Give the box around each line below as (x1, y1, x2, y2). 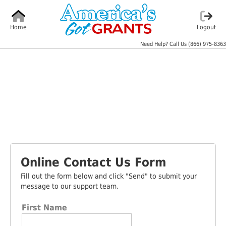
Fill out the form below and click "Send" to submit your (21, 172, 197, 180)
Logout (197, 24, 216, 31)
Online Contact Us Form (21, 155, 166, 169)
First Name (22, 203, 67, 212)
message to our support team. (21, 182, 119, 190)
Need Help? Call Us (140, 41, 188, 47)
